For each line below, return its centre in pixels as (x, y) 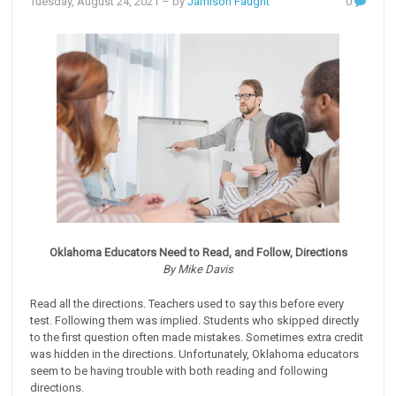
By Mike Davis (198, 270)
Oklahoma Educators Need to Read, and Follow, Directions (198, 253)
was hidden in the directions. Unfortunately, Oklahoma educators (195, 354)
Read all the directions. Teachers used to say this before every (187, 304)
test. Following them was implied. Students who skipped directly (195, 321)
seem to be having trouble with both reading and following (179, 371)
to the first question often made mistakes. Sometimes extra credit (197, 338)
